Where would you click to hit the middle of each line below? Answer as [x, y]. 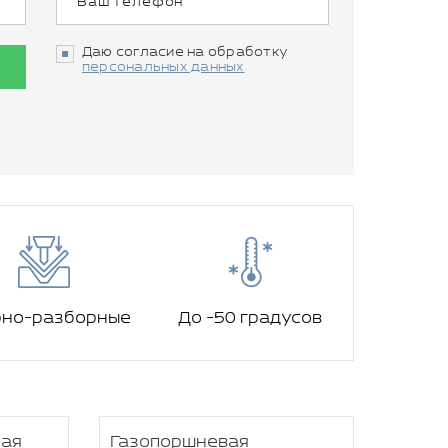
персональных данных [163, 67]
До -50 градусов [250, 318]
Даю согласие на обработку [185, 52]
